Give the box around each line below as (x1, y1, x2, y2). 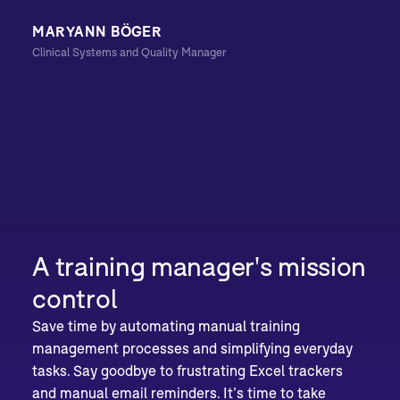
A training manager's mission (32, 249, 367, 281)
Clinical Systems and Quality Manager (32, 44, 228, 59)
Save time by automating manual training (32, 316, 301, 334)
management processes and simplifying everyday (32, 338, 354, 356)
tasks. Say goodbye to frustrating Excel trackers (32, 361, 344, 379)
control (32, 281, 118, 313)
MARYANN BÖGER (32, 22, 162, 39)
